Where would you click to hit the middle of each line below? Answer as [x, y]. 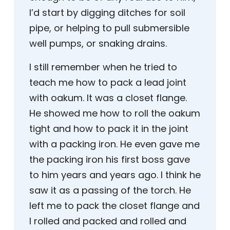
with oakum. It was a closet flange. [108, 98]
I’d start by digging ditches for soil [107, 13]
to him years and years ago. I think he [115, 175]
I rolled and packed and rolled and [108, 221]
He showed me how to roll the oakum [115, 113]
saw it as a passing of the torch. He [110, 190]
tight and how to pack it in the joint [109, 129]
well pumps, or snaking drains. [98, 44]
